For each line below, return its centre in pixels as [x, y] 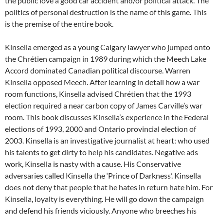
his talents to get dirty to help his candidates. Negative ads [101, 152]
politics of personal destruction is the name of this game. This [106, 12]
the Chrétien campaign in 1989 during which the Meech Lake [106, 59]
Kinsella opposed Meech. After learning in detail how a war [102, 82]
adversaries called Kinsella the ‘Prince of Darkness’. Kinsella [103, 176]
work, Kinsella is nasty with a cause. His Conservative [93, 164]
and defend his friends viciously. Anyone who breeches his [101, 211]
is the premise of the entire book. [59, 24]
